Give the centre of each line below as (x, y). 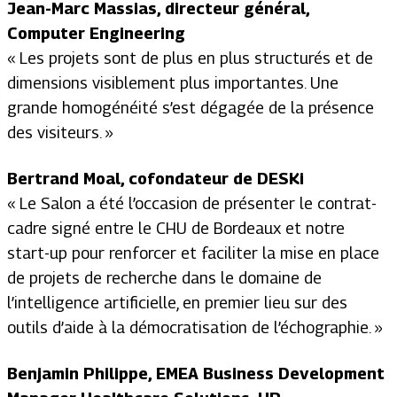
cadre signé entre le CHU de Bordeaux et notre (176, 228)
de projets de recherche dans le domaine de (164, 277)
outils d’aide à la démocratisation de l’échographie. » (195, 327)
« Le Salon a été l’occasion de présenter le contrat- (192, 203)
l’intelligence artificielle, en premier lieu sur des (177, 302)
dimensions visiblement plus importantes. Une (173, 82)
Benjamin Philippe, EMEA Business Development (196, 373)
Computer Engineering (96, 33)
